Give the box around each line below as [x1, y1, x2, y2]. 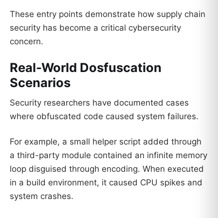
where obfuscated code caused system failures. [10, 111, 199, 122]
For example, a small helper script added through [10, 137, 201, 147]
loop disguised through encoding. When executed [10, 164, 204, 174]
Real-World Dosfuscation [10, 59, 162, 75]
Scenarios [10, 74, 71, 90]
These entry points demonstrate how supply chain [10, 9, 205, 19]
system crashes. [10, 191, 73, 201]
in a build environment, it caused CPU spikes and [10, 178, 202, 188]
